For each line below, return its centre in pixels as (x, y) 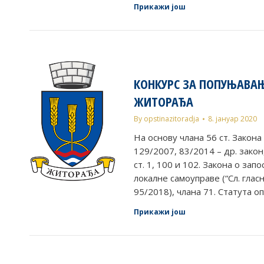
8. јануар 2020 (233, 119)
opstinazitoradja (172, 119)
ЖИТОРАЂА (164, 101)
